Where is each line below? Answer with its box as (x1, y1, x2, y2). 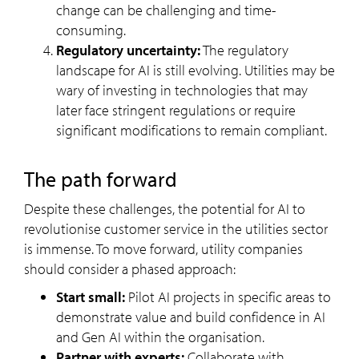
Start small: (56, 287, 125, 306)
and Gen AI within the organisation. (56, 327, 264, 346)
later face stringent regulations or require (56, 100, 296, 119)
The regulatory (200, 40, 288, 59)
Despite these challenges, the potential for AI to (24, 199, 305, 218)
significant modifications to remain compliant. (56, 120, 327, 139)
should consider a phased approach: (24, 259, 236, 278)
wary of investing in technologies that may (56, 80, 308, 99)
